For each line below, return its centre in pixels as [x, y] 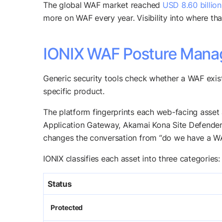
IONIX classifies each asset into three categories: [132, 159]
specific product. [74, 91]
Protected [67, 208]
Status [60, 184]
